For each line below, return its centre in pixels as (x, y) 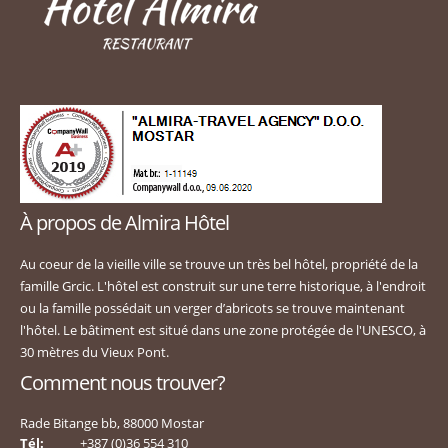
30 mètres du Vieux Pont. (94, 352)
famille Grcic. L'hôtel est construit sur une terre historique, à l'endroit (223, 286)
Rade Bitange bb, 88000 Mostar (112, 423)
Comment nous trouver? (122, 383)
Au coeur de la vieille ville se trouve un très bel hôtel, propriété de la (219, 264)
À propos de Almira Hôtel (124, 223)
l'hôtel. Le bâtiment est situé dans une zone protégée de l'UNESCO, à (223, 330)
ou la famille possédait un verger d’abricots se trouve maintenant (212, 308)
